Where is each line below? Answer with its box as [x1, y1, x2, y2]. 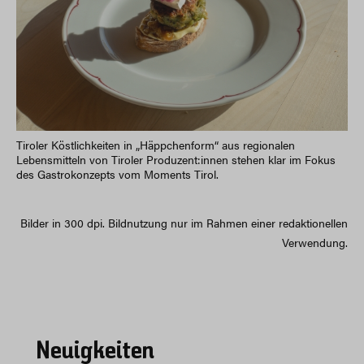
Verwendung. [282, 233, 348, 250]
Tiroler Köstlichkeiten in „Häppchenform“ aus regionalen [16, 136, 295, 153]
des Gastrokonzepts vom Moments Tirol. [16, 165, 219, 182]
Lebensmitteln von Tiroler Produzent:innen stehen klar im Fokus [16, 150, 336, 167]
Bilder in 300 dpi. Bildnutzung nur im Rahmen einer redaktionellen [20, 214, 348, 231]
